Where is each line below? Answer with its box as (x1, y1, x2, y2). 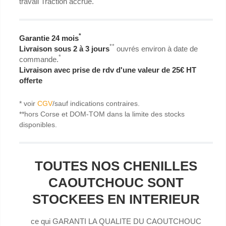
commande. (19, 55, 59, 64)
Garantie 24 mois (19, 34, 79, 43)
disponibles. (19, 121, 57, 129)
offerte (19, 76, 42, 85)
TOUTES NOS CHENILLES (35, 158, 197, 174)
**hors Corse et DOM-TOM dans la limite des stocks (19, 110, 185, 119)
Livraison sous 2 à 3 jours (19, 44, 109, 53)
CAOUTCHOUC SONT (48, 175, 184, 191)
